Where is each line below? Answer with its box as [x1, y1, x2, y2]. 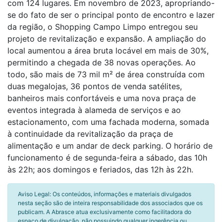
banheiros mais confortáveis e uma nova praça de [7, 93, 196, 103]
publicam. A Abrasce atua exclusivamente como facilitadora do [18, 208, 191, 216]
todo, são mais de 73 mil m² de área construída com [7, 69, 205, 79]
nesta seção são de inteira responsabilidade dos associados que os [18, 199, 203, 207]
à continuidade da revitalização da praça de [7, 129, 173, 139]
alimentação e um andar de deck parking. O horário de [7, 141, 213, 151]
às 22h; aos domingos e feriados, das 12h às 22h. [7, 165, 193, 174]
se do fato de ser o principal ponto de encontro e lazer [7, 10, 215, 20]
